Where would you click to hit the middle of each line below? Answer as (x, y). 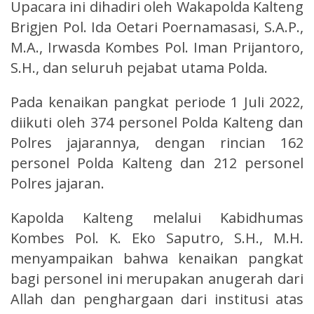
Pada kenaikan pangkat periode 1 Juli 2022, (157, 102)
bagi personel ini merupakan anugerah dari (157, 278)
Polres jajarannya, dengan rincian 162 (157, 142)
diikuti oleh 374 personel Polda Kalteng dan (157, 122)
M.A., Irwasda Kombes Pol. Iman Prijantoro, (157, 47)
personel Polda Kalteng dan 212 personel (157, 163)
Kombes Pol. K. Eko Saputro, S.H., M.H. (157, 238)
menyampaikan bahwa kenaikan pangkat (157, 258)
